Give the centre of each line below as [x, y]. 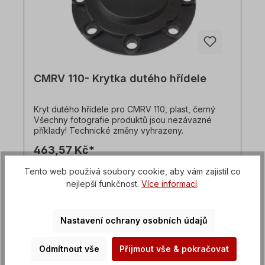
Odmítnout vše [69, 249]
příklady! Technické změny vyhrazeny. [109, 131]
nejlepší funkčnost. [104, 184]
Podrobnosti [132, 182]
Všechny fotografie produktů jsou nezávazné [123, 120]
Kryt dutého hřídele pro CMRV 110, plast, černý [125, 109]
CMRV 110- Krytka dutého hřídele [120, 79]
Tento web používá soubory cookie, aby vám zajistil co [132, 172]
